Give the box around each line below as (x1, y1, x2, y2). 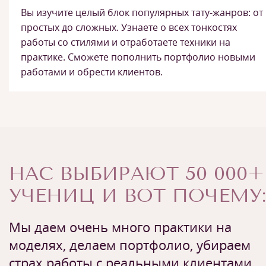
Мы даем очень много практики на (9, 217, 232, 236)
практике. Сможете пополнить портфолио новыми (21, 50, 255, 64)
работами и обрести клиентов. (21, 65, 163, 78)
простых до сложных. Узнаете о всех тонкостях (21, 20, 237, 34)
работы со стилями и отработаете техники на (21, 35, 230, 49)
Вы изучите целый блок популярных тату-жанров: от (21, 5, 263, 19)
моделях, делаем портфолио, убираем (9, 235, 251, 254)
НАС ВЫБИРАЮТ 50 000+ (9, 161, 264, 185)
